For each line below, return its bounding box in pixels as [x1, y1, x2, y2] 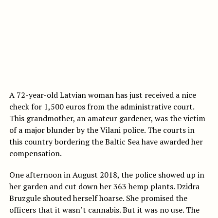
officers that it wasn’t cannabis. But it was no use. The [9, 204, 200, 216]
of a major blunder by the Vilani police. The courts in [9, 125, 195, 136]
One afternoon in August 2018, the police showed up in [9, 169, 204, 181]
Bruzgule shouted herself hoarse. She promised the [9, 193, 187, 204]
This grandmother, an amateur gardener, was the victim [9, 113, 205, 124]
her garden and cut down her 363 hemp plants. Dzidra [9, 181, 200, 192]
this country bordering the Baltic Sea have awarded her [9, 136, 203, 147]
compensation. [9, 148, 62, 159]
